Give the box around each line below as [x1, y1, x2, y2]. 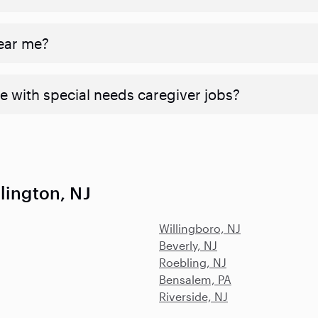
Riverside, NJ [159, 290, 228, 304]
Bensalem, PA [159, 273, 231, 287]
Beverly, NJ [159, 238, 217, 253]
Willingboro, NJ [159, 221, 241, 236]
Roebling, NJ [159, 256, 226, 270]
